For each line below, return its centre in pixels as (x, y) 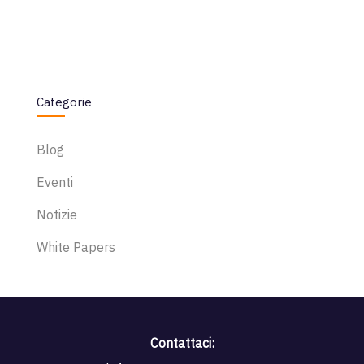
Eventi (54, 182)
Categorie (64, 102)
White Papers (76, 247)
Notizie (56, 215)
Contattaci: (182, 343)
